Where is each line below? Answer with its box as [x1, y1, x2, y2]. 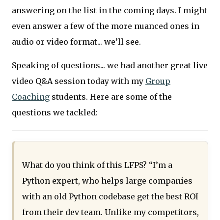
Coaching [12, 92, 50, 102]
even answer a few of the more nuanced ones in [12, 21, 199, 31]
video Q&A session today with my [12, 76, 145, 86]
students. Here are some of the [50, 92, 172, 102]
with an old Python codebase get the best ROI [22, 192, 198, 202]
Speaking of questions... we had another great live [12, 60, 208, 71]
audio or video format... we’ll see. [12, 37, 141, 47]
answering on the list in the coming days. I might [12, 5, 207, 16]
